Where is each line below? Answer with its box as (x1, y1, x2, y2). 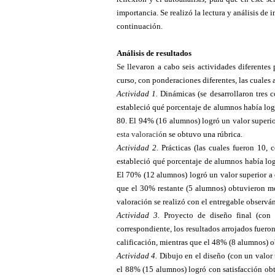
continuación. (117, 21, 163, 31)
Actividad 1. (117, 88, 158, 98)
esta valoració (117, 129, 163, 139)
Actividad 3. (117, 210, 160, 220)
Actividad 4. (117, 250, 158, 260)
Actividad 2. (117, 142, 158, 152)
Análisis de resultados (117, 48, 192, 58)
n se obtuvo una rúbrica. (163, 129, 242, 139)
